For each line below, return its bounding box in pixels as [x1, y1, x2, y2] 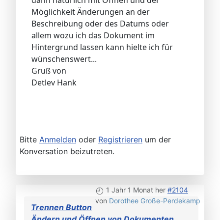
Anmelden [39, 135, 76, 145]
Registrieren [98, 135, 142, 145]
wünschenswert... [31, 54, 97, 65]
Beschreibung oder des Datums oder [31, 18, 169, 29]
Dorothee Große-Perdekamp [109, 196, 200, 205]
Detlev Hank [31, 77, 77, 88]
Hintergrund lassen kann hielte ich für [31, 42, 173, 53]
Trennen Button [31, 202, 92, 213]
